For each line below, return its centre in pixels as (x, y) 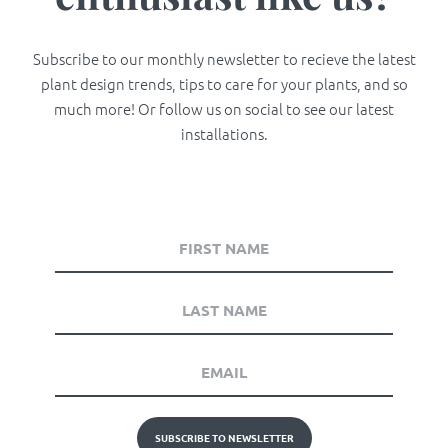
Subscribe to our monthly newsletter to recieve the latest (224, 59)
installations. (224, 134)
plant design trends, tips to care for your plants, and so (224, 84)
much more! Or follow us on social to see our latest (224, 109)
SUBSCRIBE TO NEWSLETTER (224, 438)
